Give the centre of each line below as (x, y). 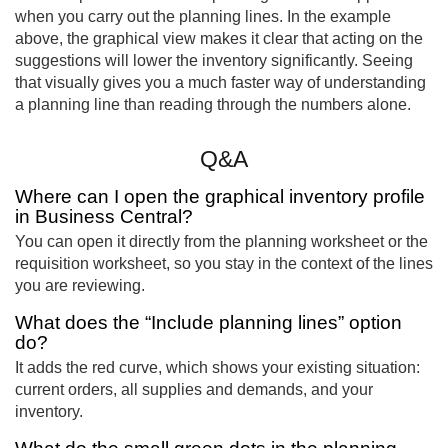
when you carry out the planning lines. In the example (203, 16)
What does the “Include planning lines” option (208, 322)
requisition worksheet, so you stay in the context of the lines (224, 264)
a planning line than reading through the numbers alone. (213, 104)
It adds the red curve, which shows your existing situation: (217, 367)
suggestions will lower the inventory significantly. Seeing (214, 60)
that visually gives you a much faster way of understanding (220, 82)
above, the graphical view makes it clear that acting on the (219, 38)
